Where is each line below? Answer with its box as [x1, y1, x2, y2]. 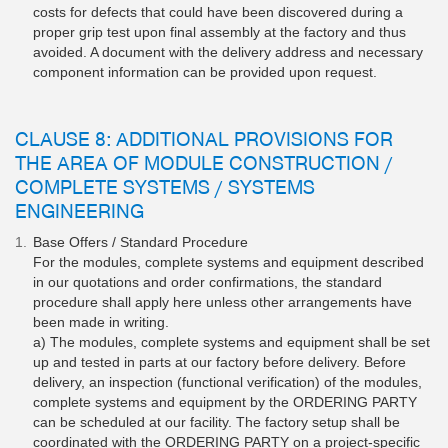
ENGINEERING [15, 197, 144, 222]
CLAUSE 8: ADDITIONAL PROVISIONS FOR [15, 125, 393, 150]
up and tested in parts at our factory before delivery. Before [33, 353, 406, 370]
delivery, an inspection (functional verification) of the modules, [33, 373, 422, 390]
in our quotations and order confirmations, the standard [33, 273, 382, 290]
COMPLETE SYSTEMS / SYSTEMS [15, 173, 315, 198]
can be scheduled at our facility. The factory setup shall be [33, 413, 400, 430]
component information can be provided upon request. [33, 63, 377, 80]
